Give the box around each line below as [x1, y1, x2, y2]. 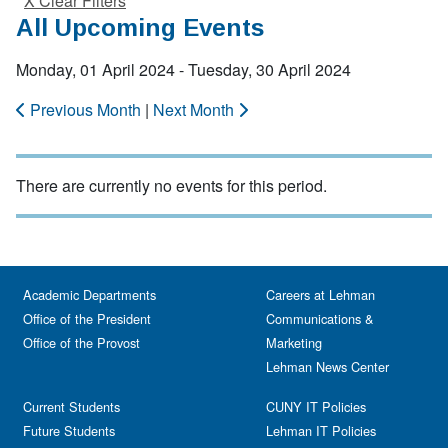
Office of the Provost [23, 333, 140, 352]
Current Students [23, 397, 120, 416]
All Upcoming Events [16, 14, 264, 41]
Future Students [23, 421, 115, 440]
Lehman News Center [266, 357, 389, 376]
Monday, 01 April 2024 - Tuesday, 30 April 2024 [16, 58, 351, 81]
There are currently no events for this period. [16, 174, 327, 197]
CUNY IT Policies [266, 397, 366, 416]
